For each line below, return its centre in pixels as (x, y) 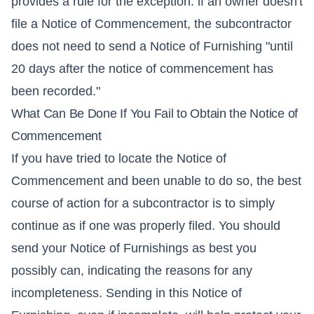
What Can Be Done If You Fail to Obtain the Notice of (155, 114)
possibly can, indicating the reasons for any (132, 271)
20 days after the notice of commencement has (142, 69)
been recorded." (56, 91)
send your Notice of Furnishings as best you (134, 248)
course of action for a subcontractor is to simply (143, 204)
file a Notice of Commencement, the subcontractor (151, 24)
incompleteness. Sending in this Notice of (127, 293)
